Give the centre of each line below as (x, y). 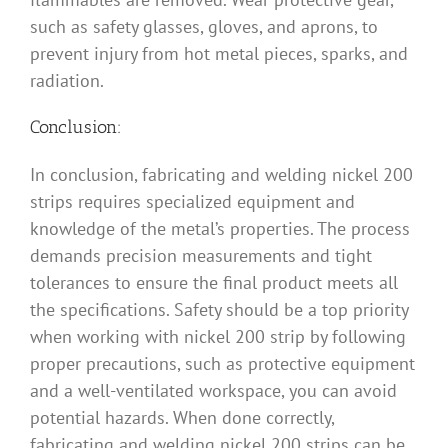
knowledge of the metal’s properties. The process (220, 228)
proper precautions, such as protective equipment (222, 363)
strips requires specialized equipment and (192, 201)
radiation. (67, 80)
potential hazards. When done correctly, (182, 417)
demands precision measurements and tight (201, 255)
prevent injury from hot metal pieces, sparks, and (219, 53)
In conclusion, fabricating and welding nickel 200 (221, 174)
